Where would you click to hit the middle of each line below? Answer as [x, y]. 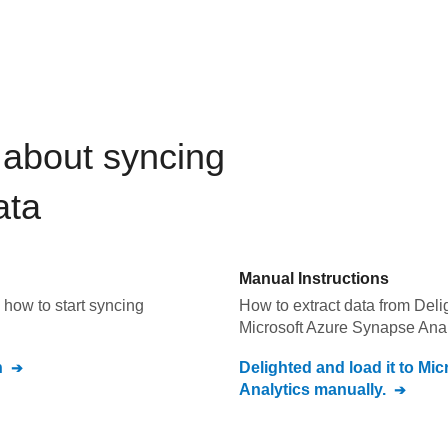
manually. [348, 389]
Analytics [274, 389]
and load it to [365, 367]
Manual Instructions [314, 278]
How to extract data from [326, 305]
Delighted [275, 367]
